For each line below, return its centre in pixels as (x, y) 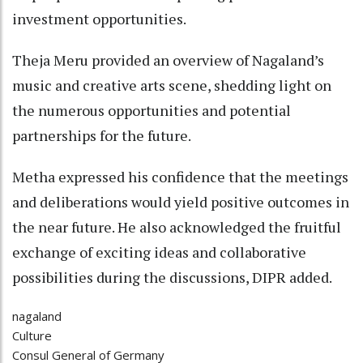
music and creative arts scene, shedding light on (172, 85)
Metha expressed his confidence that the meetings (180, 176)
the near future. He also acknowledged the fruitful (177, 226)
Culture (32, 335)
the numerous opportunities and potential (152, 110)
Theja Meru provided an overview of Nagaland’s (168, 60)
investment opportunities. (99, 18)
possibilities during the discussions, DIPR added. (172, 277)
